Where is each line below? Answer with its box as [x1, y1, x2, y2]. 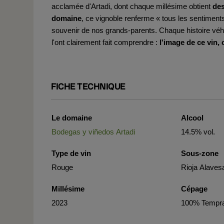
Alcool [181, 113, 204, 122]
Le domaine [51, 113, 92, 122]
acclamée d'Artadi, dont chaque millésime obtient [51, 2, 212, 10]
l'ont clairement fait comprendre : [51, 38, 157, 46]
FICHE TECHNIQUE [51, 80, 125, 92]
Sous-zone [181, 149, 219, 157]
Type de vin [51, 149, 91, 157]
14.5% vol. [181, 127, 215, 136]
